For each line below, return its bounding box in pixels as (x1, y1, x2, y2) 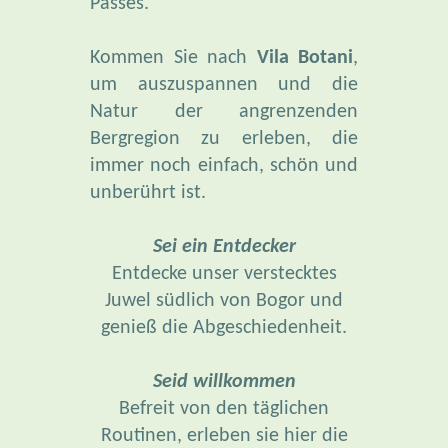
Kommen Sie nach (90, 47, 257, 68)
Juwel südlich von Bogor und (105, 290, 343, 311)
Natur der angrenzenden (90, 101, 358, 122)
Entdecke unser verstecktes (111, 263, 337, 284)
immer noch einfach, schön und (90, 155, 358, 176)
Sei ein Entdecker (152, 236, 296, 257)
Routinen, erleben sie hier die (100, 425, 348, 446)
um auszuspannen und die (90, 74, 358, 95)
